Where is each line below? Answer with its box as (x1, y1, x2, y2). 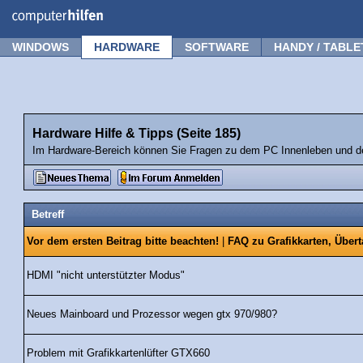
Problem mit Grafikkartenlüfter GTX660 (27, 348, 210, 360)
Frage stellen (284, 5, 349, 16)
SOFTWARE (185, 41, 249, 53)
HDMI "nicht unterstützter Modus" (27, 270, 185, 282)
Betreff (31, 209, 64, 221)
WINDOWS (12, 41, 69, 53)
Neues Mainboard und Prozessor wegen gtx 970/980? (27, 309, 277, 321)
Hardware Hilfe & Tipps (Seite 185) (32, 126, 241, 140)
